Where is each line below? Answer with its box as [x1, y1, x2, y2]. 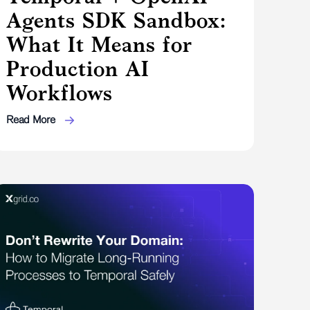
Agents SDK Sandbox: [6, 7, 227, 33]
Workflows [6, 80, 113, 105]
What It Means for [6, 31, 193, 57]
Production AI [6, 55, 150, 81]
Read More [6, 113, 58, 125]
